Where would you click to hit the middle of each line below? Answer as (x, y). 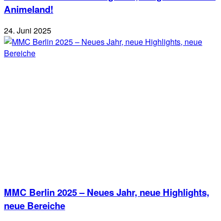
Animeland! (29, 9)
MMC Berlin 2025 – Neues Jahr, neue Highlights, (107, 192)
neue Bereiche (35, 205)
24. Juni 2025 (28, 31)
